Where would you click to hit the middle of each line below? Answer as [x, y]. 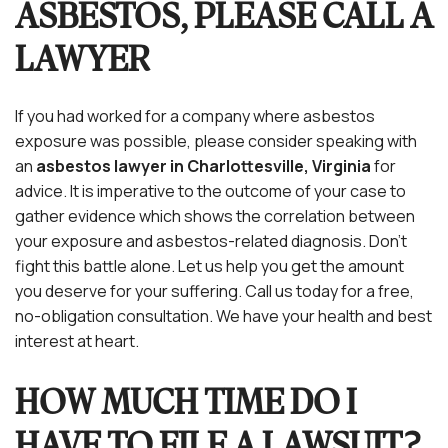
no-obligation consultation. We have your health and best [223, 315]
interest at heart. [78, 340]
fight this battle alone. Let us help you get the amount [209, 265]
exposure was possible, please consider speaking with [216, 140]
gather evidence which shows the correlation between [215, 215]
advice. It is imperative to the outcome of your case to [210, 190]
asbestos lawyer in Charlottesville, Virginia [205, 165]
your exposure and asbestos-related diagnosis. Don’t [211, 240]
